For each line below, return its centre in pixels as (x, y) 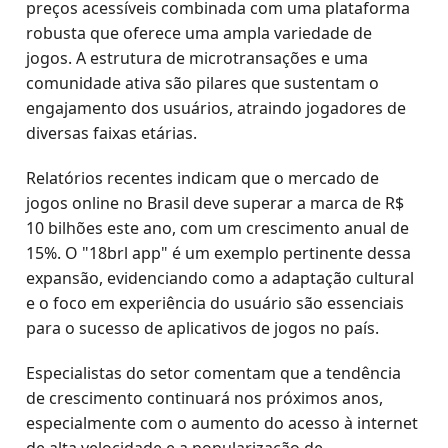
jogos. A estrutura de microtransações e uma (197, 58)
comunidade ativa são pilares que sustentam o (203, 83)
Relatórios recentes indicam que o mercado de (203, 178)
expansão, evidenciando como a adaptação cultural (220, 278)
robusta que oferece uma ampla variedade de (199, 33)
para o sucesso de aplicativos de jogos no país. (203, 328)
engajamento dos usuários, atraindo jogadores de (216, 108)
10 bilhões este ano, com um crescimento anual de (218, 228)
